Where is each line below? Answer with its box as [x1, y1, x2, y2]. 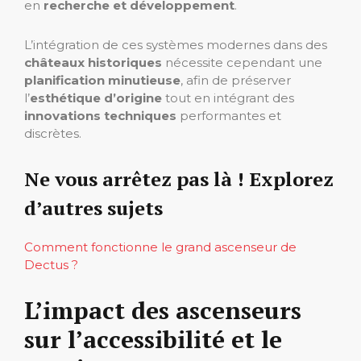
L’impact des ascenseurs [24, 293, 301, 326]
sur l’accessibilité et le [24, 322, 282, 355]
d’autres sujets [24, 194, 163, 221]
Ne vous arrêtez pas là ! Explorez [24, 165, 334, 192]
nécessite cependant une [162, 54, 322, 70]
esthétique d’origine [30, 89, 162, 106]
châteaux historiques [24, 54, 162, 70]
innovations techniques [24, 107, 176, 123]
